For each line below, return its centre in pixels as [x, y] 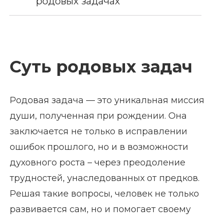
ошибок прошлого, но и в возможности [99, 147]
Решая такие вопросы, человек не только [104, 194]
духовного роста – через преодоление [98, 163]
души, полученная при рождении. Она [98, 116]
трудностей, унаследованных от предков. [105, 178]
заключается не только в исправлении [99, 131]
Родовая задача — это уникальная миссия [107, 100]
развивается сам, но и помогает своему [100, 209]
